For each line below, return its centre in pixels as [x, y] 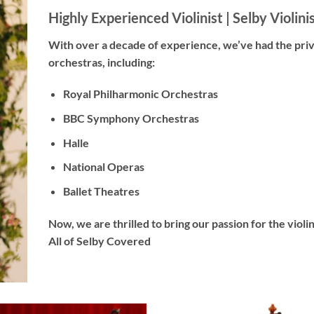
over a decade [111, 44]
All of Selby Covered [100, 240]
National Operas [103, 167]
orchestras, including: [102, 62]
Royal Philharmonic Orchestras [140, 94]
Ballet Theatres [101, 191]
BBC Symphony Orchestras [131, 118]
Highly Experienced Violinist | [141, 17]
